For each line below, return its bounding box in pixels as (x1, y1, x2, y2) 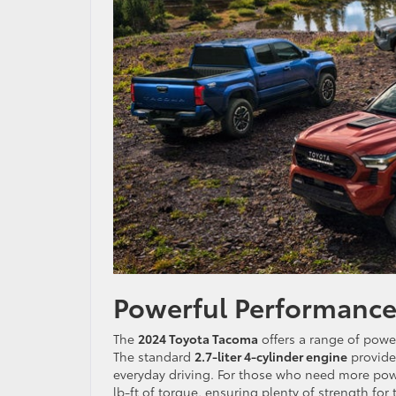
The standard (113, 346, 194, 365)
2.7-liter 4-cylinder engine (194, 346, 347, 365)
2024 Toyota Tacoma (138, 329, 258, 347)
